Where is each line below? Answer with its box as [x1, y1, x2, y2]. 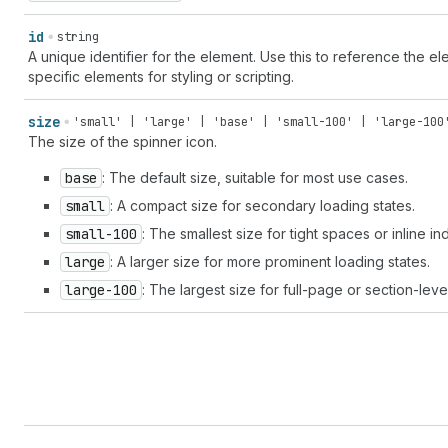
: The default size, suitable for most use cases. [102, 169, 408, 186]
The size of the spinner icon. [28, 133, 217, 150]
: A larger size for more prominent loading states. [110, 253, 430, 270]
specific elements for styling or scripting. [28, 68, 294, 85]
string [57, 29, 99, 45]
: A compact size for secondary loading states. [110, 197, 415, 214]
